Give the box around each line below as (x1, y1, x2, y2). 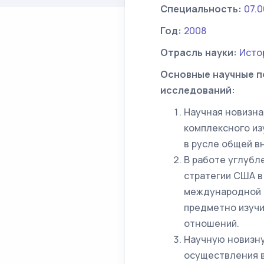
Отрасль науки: (160, 46, 237, 59)
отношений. (184, 217, 239, 230)
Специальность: (160, 2, 242, 15)
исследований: (160, 84, 235, 97)
